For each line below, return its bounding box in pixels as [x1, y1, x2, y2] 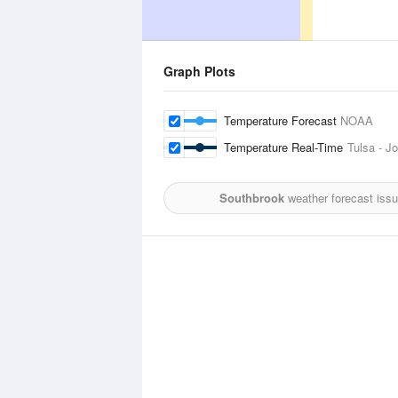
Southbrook [219, 189, 284, 206]
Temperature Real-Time [224, 139, 347, 155]
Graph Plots [163, 62, 235, 80]
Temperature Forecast [224, 112, 340, 129]
